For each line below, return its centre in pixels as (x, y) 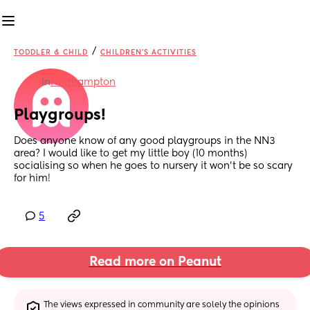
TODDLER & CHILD (51, 53)
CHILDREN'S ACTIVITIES (148, 53)
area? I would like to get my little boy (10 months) (130, 154)
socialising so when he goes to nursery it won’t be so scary (153, 166)
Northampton (83, 82)
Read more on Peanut (155, 263)
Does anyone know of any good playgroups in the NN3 (145, 142)
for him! (32, 179)
